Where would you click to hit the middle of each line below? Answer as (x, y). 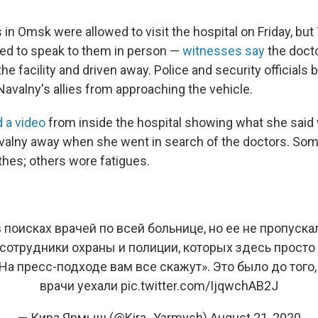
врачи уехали (80, 285)
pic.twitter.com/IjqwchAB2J (199, 285)
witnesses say (224, 50)
